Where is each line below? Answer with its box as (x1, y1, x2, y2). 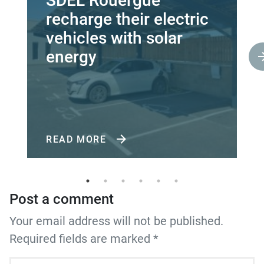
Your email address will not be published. (9, 214, 223, 228)
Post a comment (9, 191, 114, 207)
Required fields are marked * (9, 232, 159, 246)
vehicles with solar (46, 28, 183, 48)
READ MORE (46, 134, 110, 145)
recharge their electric (46, 9, 209, 29)
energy (46, 47, 97, 67)
